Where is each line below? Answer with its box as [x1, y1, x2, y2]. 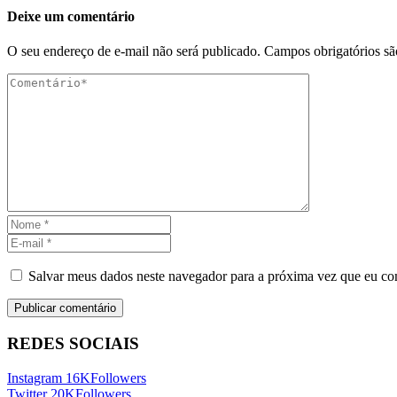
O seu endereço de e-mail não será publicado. [7, 43, 261, 59]
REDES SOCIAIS [7, 334, 139, 354]
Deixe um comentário [7, 9, 135, 25]
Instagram [7, 370, 62, 385]
